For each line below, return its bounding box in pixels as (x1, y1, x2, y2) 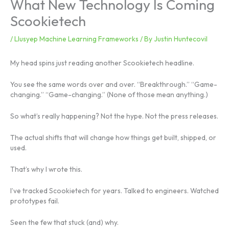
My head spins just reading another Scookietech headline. (10, 58, 194, 68)
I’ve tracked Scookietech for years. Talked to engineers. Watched (10, 186, 219, 195)
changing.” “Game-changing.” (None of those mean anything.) (10, 90, 208, 100)
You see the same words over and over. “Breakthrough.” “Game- (10, 80, 217, 89)
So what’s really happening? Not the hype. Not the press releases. (10, 111, 218, 121)
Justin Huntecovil (154, 34, 208, 44)
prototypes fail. (10, 196, 59, 205)
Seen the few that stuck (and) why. (10, 217, 119, 227)
